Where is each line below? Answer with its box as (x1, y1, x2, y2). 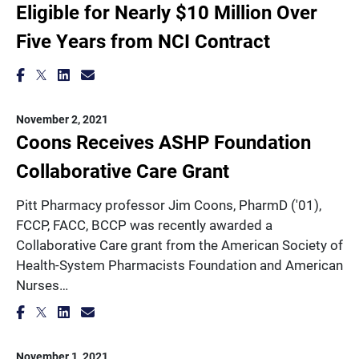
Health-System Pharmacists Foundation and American (16, 256, 343, 274)
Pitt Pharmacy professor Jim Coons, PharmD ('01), (16, 196, 321, 214)
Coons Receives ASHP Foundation (16, 129, 311, 155)
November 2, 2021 (16, 111, 108, 127)
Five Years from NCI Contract (16, 28, 270, 54)
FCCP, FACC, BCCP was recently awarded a (16, 216, 272, 234)
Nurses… (16, 276, 68, 294)
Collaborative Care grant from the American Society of (16, 236, 343, 254)
